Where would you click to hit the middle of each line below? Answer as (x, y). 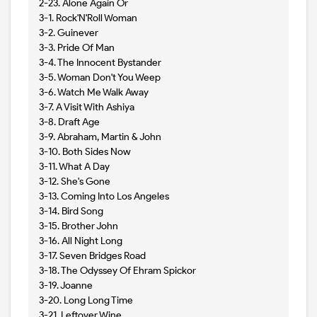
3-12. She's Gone (75, 182)
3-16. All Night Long (81, 241)
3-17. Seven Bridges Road (92, 256)
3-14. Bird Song (71, 212)
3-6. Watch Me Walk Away (94, 93)
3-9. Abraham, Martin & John (100, 137)
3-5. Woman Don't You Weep (100, 78)
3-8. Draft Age (69, 122)
